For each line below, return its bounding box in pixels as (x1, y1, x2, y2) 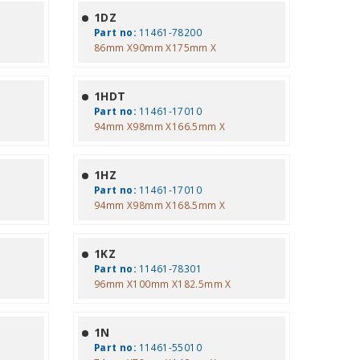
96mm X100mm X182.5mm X (93, 277, 231, 290)
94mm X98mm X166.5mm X (93, 120, 226, 133)
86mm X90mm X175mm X (93, 41, 217, 54)
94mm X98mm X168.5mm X (93, 198, 226, 211)
